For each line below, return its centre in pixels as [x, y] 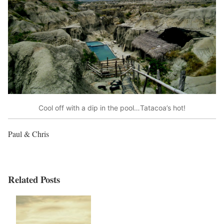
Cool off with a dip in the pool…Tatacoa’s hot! [112, 108]
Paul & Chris [28, 133]
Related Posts [34, 179]
